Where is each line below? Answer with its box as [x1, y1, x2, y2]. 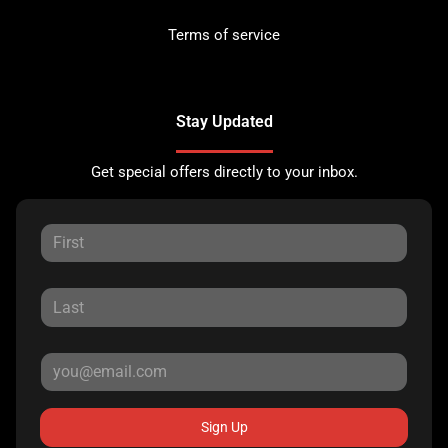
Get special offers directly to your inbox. [90, 163, 358, 181]
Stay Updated [175, 112, 273, 131]
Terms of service [168, 26, 280, 44]
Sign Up [200, 419, 248, 436]
